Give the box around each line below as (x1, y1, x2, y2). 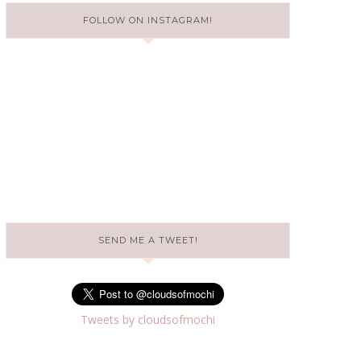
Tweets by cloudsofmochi (81, 312, 215, 327)
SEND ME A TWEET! (98, 234, 198, 246)
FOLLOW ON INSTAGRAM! (83, 15, 213, 26)
